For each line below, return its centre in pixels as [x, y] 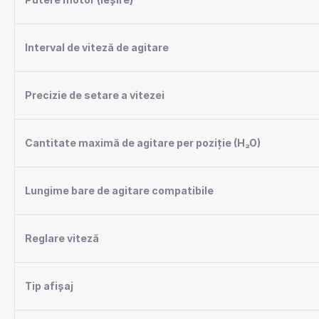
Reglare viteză [62, 239]
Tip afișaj [49, 286]
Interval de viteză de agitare [97, 48]
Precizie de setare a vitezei [95, 95]
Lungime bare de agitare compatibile [119, 191]
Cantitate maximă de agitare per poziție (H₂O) [143, 143]
